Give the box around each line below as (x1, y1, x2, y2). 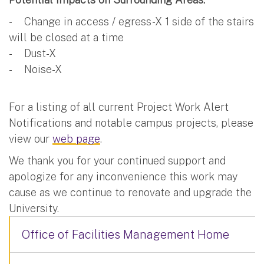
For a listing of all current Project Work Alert (9, 100, 229, 113)
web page (52, 132, 100, 145)
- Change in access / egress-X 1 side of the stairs (9, 15, 254, 28)
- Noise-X (9, 62, 62, 75)
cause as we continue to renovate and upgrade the (9, 186, 252, 199)
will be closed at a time (9, 31, 127, 44)
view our (9, 132, 52, 145)
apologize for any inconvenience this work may (9, 170, 237, 183)
